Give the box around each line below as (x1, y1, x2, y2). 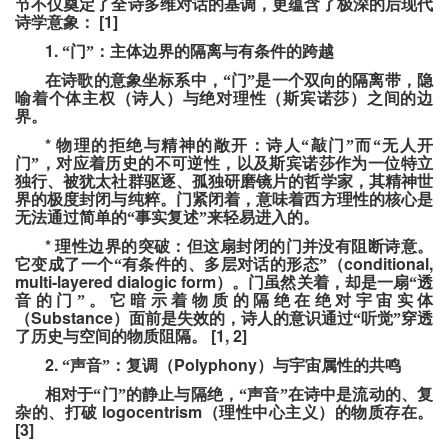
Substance (31, 306, 113, 330)
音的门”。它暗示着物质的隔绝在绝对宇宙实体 (15, 292, 433, 310)
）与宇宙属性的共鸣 (257, 357, 401, 375)
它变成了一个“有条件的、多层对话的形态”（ (15, 256, 344, 274)
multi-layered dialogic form (15, 270, 217, 294)
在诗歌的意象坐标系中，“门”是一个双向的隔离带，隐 (45, 72, 433, 90)
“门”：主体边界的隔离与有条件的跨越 (62, 43, 334, 61)
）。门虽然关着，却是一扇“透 (216, 274, 433, 292)
